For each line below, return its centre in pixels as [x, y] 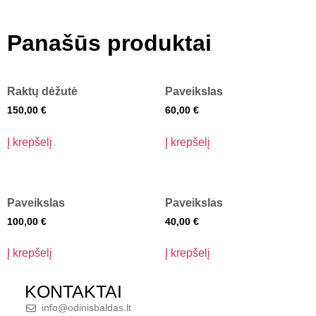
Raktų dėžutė [42, 91]
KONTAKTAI [73, 292]
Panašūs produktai [109, 43]
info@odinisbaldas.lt [86, 308]
